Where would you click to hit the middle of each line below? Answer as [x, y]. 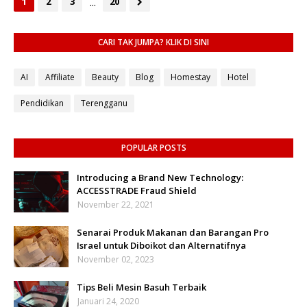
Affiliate [60, 77]
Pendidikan [42, 103]
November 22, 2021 [116, 205]
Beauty [105, 77]
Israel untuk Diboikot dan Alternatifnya [161, 245]
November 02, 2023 [116, 259]
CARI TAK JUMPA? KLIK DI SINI [153, 42]
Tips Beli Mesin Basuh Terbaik [142, 287]
